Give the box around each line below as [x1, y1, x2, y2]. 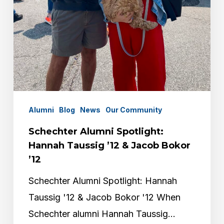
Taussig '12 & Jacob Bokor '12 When [28, 192, 180, 203]
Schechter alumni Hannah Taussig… [28, 208, 175, 219]
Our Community [105, 105, 162, 114]
